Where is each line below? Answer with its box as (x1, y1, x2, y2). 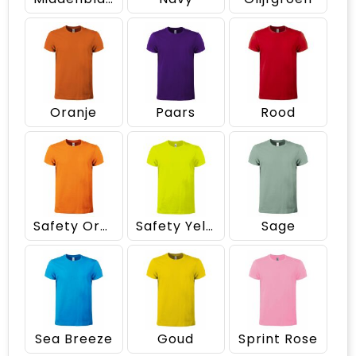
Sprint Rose (238, 330, 319, 349)
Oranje (50, 103, 98, 122)
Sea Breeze (34, 330, 113, 349)
